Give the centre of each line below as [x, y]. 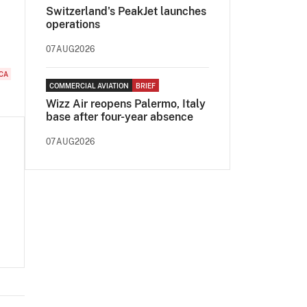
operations [73, 24]
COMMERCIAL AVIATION [89, 86]
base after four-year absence [120, 117]
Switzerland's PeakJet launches [126, 11]
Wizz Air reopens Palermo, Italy [126, 104]
